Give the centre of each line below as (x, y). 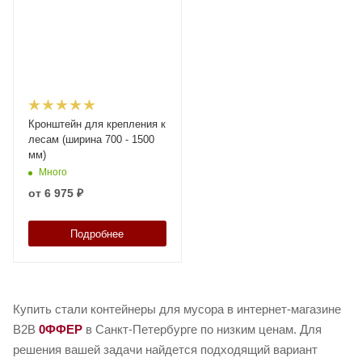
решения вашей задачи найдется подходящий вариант (165, 350)
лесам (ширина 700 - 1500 (91, 140)
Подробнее (97, 234)
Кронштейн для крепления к (97, 124)
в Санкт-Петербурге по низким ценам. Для (202, 330)
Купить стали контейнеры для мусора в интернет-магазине (177, 309)
